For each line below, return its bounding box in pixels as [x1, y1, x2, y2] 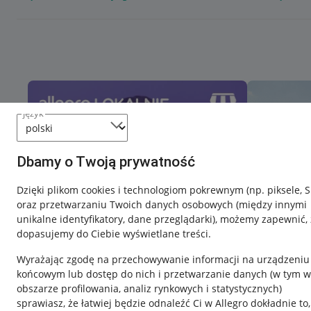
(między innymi [236, 198, 307, 211]
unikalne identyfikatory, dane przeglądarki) [17, 212, 215, 226]
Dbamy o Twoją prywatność [17, 153, 195, 170]
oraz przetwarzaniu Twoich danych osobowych [17, 198, 236, 211]
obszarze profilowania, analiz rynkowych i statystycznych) [17, 282, 282, 295]
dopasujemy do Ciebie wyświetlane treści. [17, 227, 211, 240]
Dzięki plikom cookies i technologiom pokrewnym [17, 183, 246, 196]
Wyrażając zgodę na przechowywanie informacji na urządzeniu [17, 253, 310, 266]
